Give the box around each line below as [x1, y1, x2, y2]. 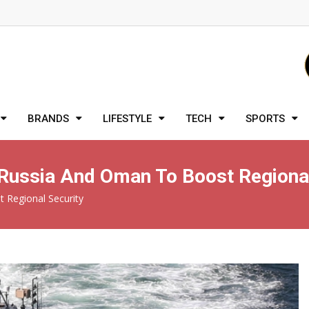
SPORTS [246, 112, 285, 126]
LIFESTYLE [103, 112, 152, 126]
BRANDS [28, 112, 69, 126]
